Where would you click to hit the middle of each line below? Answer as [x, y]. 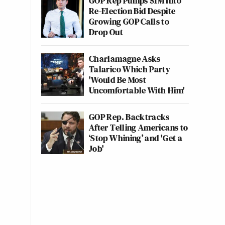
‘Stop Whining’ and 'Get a [136, 138]
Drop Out [106, 32]
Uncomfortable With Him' [137, 90]
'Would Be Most [118, 80]
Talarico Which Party [130, 69]
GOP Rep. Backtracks [129, 117]
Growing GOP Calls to [129, 21]
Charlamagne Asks [125, 59]
